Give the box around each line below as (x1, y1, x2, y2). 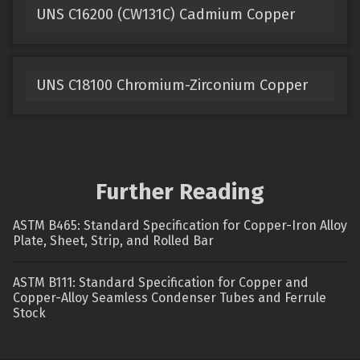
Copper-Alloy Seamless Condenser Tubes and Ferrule (13, 290, 326, 306)
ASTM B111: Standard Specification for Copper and (13, 275, 309, 291)
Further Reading (96, 178, 264, 206)
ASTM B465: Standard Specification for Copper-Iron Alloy (13, 218, 347, 234)
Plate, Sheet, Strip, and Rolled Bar (13, 233, 214, 249)
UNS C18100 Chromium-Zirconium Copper (35, 76, 308, 94)
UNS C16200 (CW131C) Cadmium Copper (35, 6, 295, 24)
